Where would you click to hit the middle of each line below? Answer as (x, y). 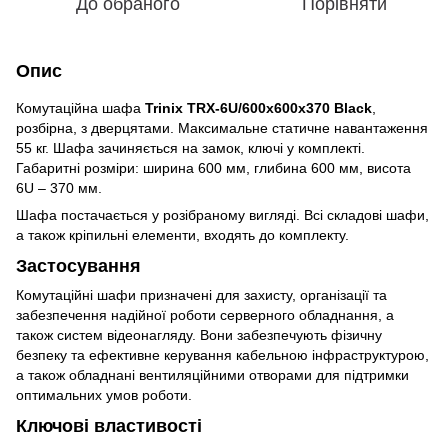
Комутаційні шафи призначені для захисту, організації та (201, 295)
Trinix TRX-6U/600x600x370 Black (258, 107)
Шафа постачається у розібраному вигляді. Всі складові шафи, (222, 214)
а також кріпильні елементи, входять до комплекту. (182, 234)
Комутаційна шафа (80, 107)
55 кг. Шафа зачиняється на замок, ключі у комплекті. (190, 147)
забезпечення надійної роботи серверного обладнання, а (205, 315)
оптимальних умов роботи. (104, 395)
